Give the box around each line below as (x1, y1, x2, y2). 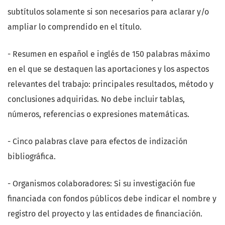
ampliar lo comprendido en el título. (8, 22, 142, 32)
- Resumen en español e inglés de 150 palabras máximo (8, 49, 210, 59)
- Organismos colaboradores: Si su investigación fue (8, 179, 195, 189)
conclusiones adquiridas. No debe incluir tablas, (8, 94, 185, 104)
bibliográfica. (8, 152, 56, 162)
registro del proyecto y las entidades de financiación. (8, 209, 202, 219)
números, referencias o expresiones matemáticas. (8, 109, 189, 120)
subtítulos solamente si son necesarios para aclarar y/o (8, 7, 209, 17)
